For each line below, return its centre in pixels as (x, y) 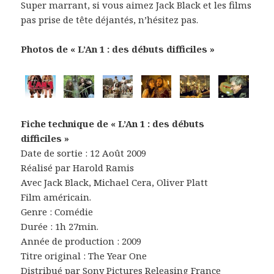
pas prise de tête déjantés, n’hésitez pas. (110, 19)
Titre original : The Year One (84, 256)
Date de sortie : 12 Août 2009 (84, 153)
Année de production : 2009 (81, 241)
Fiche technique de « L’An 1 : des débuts (113, 124)
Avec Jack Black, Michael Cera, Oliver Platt (115, 183)
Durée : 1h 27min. (60, 227)
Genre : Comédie (57, 212)
